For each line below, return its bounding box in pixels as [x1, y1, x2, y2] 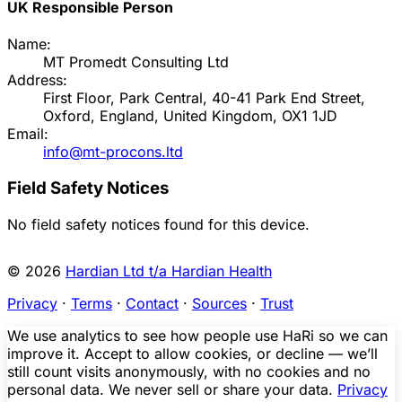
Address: [7, 71, 67, 90]
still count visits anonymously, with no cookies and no [7, 362, 371, 380]
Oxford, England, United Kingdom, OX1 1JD [43, 107, 337, 126]
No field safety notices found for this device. [7, 214, 310, 233]
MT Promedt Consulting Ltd [43, 53, 229, 72]
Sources [192, 293, 247, 312]
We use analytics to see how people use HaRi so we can [7, 326, 388, 345]
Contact [126, 293, 179, 312]
